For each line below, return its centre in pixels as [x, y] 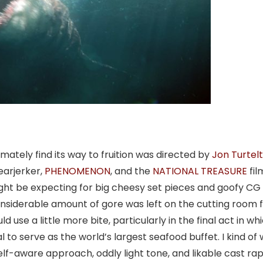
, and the [131, 171]
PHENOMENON [77, 171]
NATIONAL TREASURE [200, 171]
